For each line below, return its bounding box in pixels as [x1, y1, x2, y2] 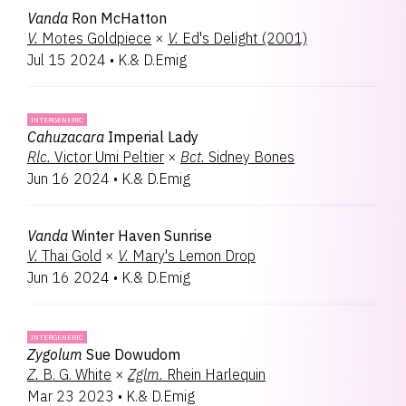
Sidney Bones [208, 148, 295, 166]
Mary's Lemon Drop [132, 246, 256, 265]
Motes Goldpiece [42, 29, 151, 47]
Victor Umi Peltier [54, 148, 164, 166]
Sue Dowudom [86, 345, 180, 363]
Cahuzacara [27, 128, 104, 146]
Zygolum [27, 345, 82, 363]
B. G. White [43, 365, 111, 383]
